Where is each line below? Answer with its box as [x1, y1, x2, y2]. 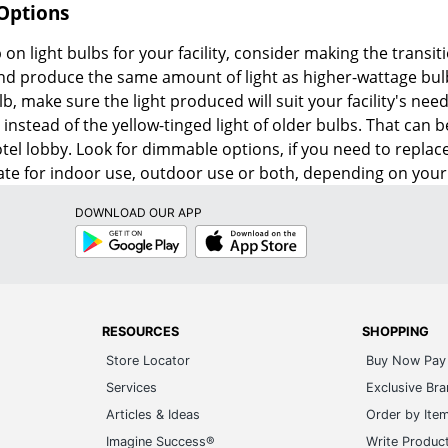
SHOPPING [361, 324, 429, 340]
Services [106, 380, 158, 396]
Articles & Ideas [106, 407, 201, 423]
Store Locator [106, 353, 191, 369]
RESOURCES [102, 324, 180, 340]
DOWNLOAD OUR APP [74, 205, 202, 221]
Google [73, 224, 114, 240]
